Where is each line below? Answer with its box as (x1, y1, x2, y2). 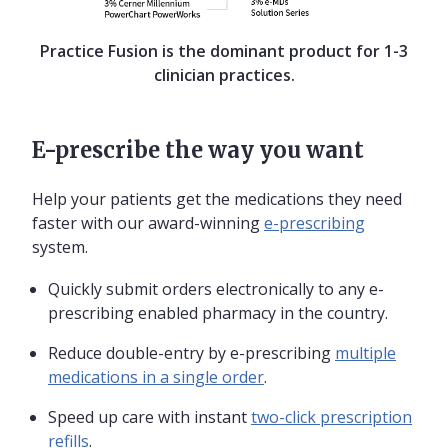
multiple (335, 341, 396, 364)
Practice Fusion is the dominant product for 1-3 (40, 39, 408, 62)
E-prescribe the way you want (32, 135, 364, 164)
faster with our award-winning (32, 211, 264, 234)
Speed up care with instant (48, 405, 251, 428)
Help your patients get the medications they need (32, 187, 402, 210)
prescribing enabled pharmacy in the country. (48, 301, 388, 324)
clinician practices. (153, 63, 295, 86)
